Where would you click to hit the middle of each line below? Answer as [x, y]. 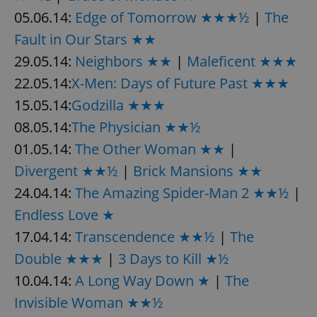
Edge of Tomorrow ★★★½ [162, 17]
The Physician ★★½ [136, 127]
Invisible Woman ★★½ [89, 302]
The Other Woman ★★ [150, 149]
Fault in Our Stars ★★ [85, 39]
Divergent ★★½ [66, 171]
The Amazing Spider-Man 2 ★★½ [182, 192]
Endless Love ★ [64, 214]
